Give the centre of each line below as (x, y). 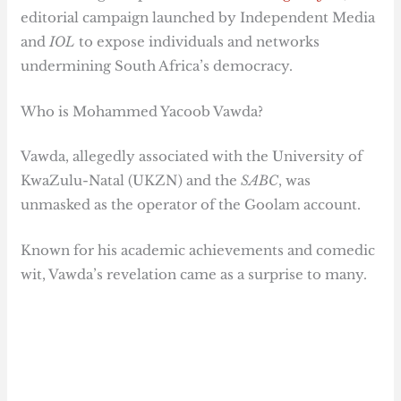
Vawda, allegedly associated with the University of (192, 156)
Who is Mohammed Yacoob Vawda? (142, 112)
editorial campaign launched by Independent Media (198, 18)
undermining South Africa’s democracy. (157, 66)
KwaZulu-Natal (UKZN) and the (131, 180)
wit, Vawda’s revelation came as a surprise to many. (194, 274)
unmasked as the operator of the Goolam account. (193, 204)
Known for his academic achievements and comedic (198, 250)
